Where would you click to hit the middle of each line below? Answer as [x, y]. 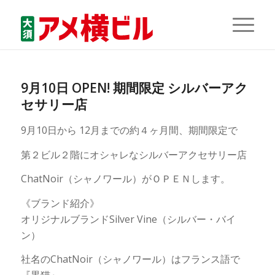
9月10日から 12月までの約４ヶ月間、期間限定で [129, 130]
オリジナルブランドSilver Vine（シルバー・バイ [128, 219]
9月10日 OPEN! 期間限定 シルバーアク [134, 88]
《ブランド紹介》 [60, 203]
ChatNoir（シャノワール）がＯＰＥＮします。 [125, 179]
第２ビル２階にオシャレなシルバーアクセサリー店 [134, 154]
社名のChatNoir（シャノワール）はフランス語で [130, 259]
